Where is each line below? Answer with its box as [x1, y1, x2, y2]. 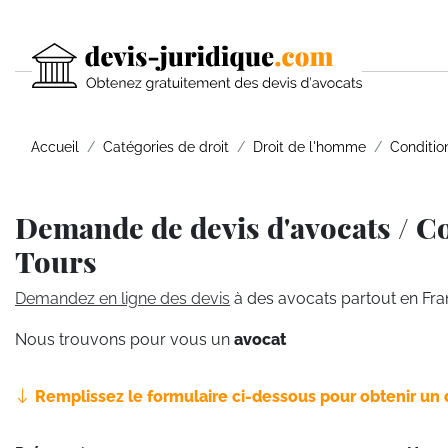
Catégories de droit [103, 138, 229, 155]
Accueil [31, 138, 79, 155]
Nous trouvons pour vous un [15, 330, 234, 349]
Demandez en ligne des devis [15, 289, 230, 308]
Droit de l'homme [253, 138, 366, 155]
